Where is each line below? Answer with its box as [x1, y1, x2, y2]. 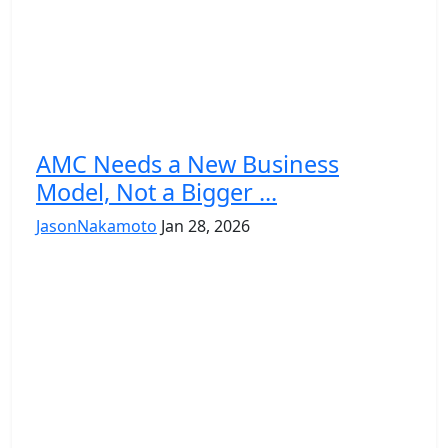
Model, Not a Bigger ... [36, 175, 277, 208]
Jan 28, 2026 [161, 214, 250, 237]
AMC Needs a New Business [36, 147, 339, 180]
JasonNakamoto [36, 214, 157, 237]
